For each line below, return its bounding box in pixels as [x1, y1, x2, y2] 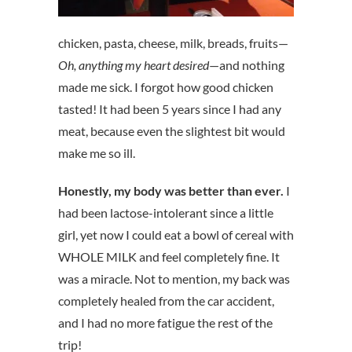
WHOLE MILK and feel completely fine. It [58, 249, 280, 265]
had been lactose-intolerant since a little [58, 205, 273, 221]
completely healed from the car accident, [58, 293, 274, 309]
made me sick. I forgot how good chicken [58, 79, 273, 95]
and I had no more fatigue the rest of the [58, 315, 273, 331]
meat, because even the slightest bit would [58, 123, 285, 139]
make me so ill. [58, 145, 135, 161]
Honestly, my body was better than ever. [58, 183, 284, 199]
